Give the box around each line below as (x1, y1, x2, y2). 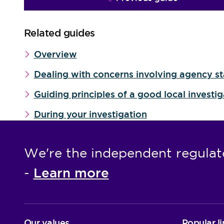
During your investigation (33, 108, 147, 120)
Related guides (23, 26, 95, 39)
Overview (33, 48, 77, 60)
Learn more (33, 164, 109, 181)
